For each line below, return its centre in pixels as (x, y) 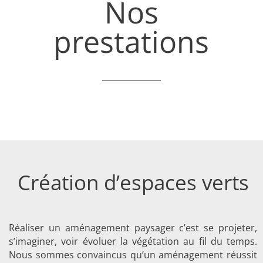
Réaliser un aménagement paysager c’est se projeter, (133, 227)
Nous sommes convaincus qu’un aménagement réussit (133, 254)
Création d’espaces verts (133, 182)
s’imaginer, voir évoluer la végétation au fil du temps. (133, 241)
